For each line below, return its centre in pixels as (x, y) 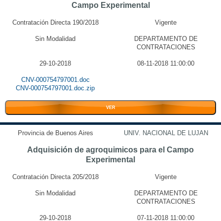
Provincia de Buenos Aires (55, 133)
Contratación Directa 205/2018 (55, 177)
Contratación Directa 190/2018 (55, 22)
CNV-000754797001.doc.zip (55, 88)
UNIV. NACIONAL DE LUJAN (166, 133)
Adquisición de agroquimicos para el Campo (110, 150)
